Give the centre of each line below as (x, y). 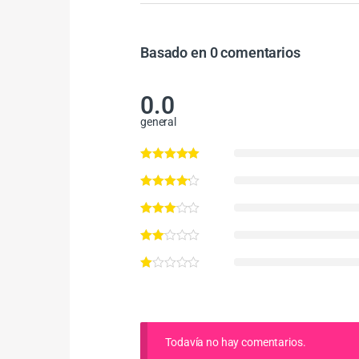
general (159, 122)
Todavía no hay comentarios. (236, 343)
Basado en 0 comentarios (220, 53)
